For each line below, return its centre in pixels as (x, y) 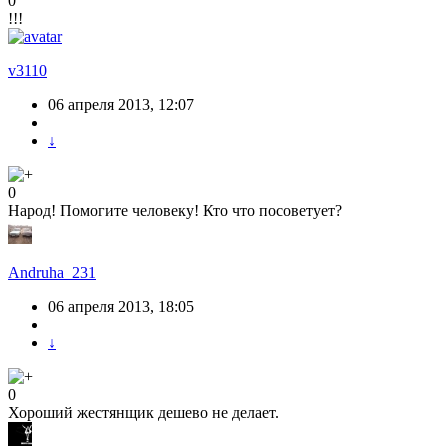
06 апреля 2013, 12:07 (121, 105)
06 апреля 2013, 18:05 (121, 307)
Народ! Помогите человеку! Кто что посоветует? (175, 211)
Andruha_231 (52, 273)
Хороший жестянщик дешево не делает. (143, 413)
